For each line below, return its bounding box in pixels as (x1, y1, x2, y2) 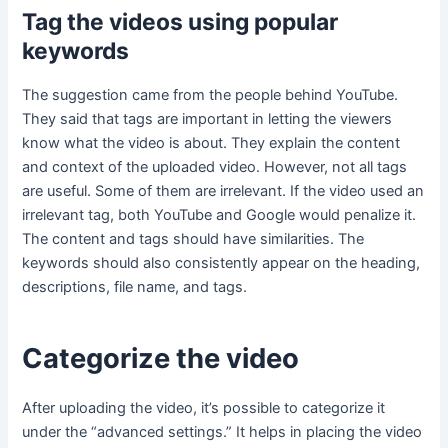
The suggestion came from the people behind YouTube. (22, 85, 399, 104)
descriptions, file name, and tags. (22, 277, 252, 296)
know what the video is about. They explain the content (22, 133, 401, 152)
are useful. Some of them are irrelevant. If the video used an (22, 181, 425, 200)
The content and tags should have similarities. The (22, 229, 365, 248)
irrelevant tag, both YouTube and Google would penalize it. (22, 205, 417, 224)
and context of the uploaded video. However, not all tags (22, 157, 408, 176)
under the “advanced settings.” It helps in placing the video (22, 422, 423, 441)
